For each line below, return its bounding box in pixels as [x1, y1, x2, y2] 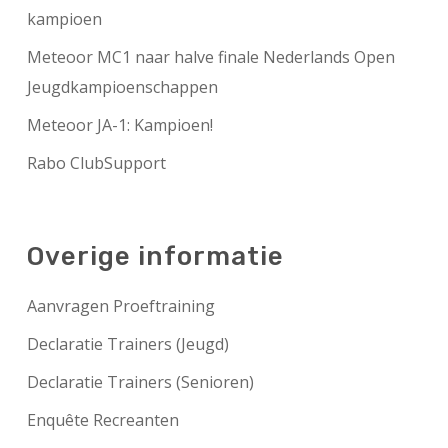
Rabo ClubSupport [26, 152, 166, 175]
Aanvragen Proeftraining [26, 295, 215, 318]
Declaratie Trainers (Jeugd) [26, 333, 229, 356]
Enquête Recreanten [26, 409, 179, 432]
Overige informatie [26, 241, 284, 273]
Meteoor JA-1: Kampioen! [26, 114, 213, 137]
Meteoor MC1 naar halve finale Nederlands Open [26, 46, 395, 69]
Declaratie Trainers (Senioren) [26, 371, 254, 394]
